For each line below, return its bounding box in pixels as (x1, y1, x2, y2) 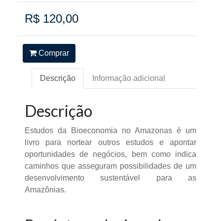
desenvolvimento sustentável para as (25, 174, 196, 182)
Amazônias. (25, 185, 66, 194)
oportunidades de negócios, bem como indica (25, 150, 196, 158)
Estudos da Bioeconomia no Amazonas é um (25, 126, 196, 135)
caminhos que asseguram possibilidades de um (25, 162, 196, 170)
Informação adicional (92, 74, 165, 82)
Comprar (36, 48, 69, 57)
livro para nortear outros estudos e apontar (25, 138, 196, 147)
